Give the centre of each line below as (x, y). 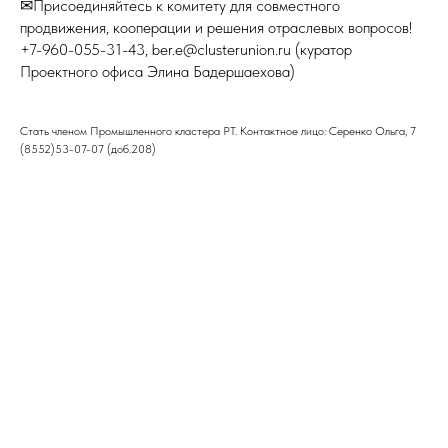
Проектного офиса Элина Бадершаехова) (157, 72)
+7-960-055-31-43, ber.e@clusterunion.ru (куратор (186, 50)
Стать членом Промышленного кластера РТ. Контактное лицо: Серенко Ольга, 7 (218, 131)
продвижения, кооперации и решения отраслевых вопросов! (216, 28)
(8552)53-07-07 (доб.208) (88, 149)
